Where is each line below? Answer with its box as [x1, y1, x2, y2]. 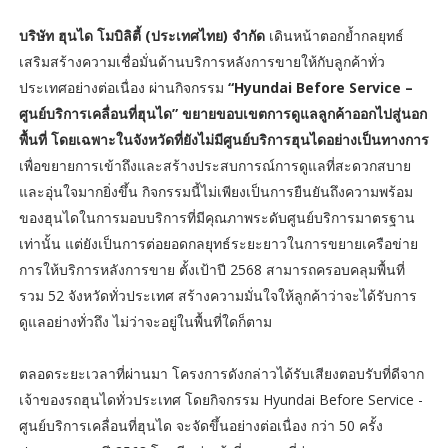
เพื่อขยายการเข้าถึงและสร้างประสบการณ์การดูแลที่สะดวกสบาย [18, 155, 411, 175]
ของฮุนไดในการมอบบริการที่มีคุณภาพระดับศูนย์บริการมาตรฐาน [18, 207, 415, 227]
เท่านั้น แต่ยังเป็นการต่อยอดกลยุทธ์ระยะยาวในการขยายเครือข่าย [18, 233, 418, 253]
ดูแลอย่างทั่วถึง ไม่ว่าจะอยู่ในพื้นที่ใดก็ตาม [18, 311, 272, 331]
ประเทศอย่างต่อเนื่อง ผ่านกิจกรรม [18, 77, 228, 97]
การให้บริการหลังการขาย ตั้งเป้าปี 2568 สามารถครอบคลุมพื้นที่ [18, 259, 405, 279]
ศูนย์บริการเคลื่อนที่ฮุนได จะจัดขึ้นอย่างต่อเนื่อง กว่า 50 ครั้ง [18, 415, 383, 435]
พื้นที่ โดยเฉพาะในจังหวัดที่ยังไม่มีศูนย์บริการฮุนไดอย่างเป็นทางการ [18, 129, 429, 149]
